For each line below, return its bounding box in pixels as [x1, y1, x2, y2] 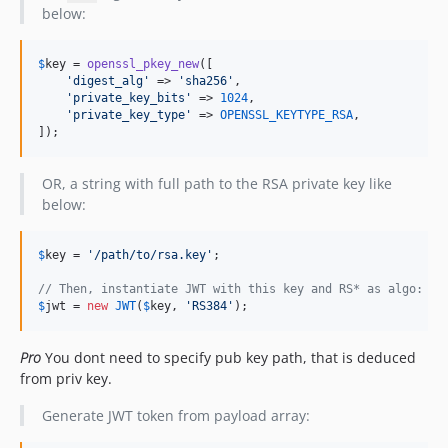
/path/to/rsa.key [94, 248, 206, 262]
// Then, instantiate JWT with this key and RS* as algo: [38, 282, 423, 296]
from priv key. [20, 369, 112, 388]
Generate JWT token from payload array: [41, 406, 310, 425]
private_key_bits [73, 91, 185, 105]
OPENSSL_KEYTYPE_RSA [220, 108, 353, 122]
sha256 [185, 74, 227, 88]
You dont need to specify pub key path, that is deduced [41, 348, 416, 367]
